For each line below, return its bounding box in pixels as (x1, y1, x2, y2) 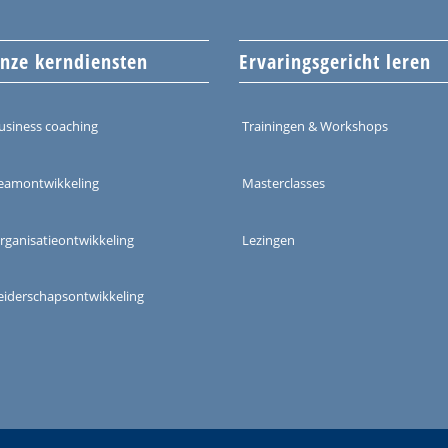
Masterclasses (242, 173, 325, 192)
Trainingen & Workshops (242, 117, 388, 136)
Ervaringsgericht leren (239, 47, 431, 75)
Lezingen (242, 230, 295, 249)
